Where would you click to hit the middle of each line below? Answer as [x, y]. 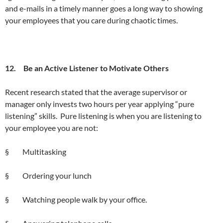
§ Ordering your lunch [48, 175]
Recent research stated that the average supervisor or [96, 92]
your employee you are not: [52, 127]
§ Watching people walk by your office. [76, 199]
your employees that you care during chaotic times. [91, 20]
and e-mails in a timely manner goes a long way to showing [104, 8]
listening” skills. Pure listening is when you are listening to [103, 115]
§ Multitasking [36, 151]
